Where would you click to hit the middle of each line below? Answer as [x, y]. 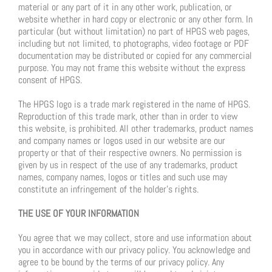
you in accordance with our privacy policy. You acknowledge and [134, 250]
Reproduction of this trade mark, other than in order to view [128, 117]
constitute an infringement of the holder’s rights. [108, 189]
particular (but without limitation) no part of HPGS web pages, [134, 32]
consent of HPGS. [50, 80]
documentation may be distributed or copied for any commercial [135, 56]
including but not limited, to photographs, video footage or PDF [134, 44]
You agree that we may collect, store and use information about [135, 238]
